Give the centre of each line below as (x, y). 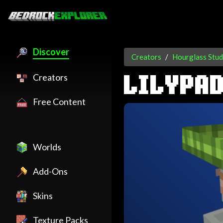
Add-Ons (50, 171)
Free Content (59, 102)
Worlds (47, 147)
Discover (51, 52)
